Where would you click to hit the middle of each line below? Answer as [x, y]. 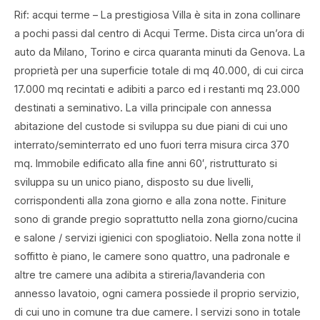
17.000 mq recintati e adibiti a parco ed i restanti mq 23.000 [157, 89]
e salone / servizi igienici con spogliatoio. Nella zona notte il [157, 237]
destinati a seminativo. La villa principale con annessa [143, 107]
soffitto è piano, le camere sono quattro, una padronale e [152, 256]
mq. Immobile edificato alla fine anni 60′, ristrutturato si [146, 163]
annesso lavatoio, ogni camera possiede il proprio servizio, [157, 293]
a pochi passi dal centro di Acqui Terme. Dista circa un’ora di [159, 33]
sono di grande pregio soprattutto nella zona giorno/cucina [156, 219]
